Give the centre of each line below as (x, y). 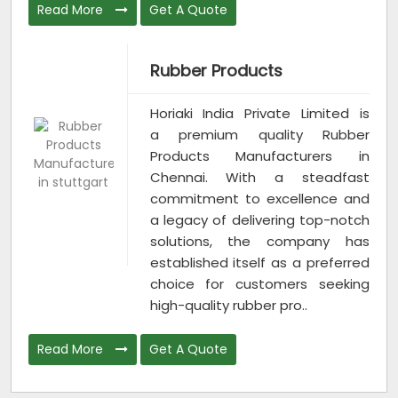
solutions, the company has (259, 241)
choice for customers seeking (259, 283)
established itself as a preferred (259, 262)
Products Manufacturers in (259, 155)
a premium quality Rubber (259, 134)
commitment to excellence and (259, 198)
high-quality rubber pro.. (228, 305)
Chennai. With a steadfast (259, 177)
